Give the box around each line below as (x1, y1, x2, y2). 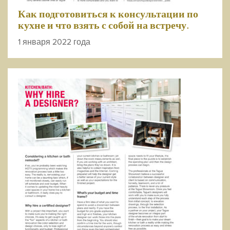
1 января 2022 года (18, 35, 90, 48)
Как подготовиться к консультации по (18, 9, 198, 20)
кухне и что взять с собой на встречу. (18, 21, 189, 31)
